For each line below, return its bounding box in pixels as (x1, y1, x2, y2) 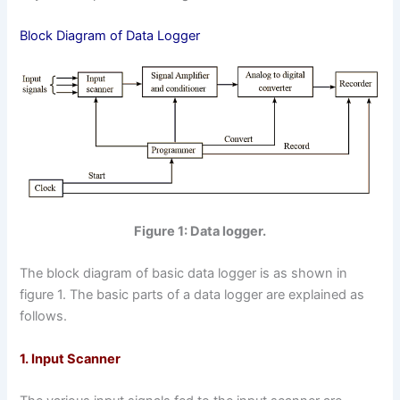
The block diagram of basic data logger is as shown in (20, 265, 348, 282)
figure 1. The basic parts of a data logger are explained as (20, 287, 365, 304)
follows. (20, 308, 68, 325)
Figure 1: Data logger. (134, 222, 266, 239)
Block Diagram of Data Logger (20, 28, 201, 45)
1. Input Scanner (20, 350, 121, 367)
